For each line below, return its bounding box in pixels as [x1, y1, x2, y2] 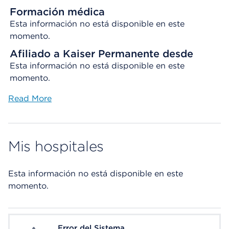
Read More [8, 94, 52, 103]
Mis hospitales [8, 138, 104, 155]
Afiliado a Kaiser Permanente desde [10, 48, 193, 60]
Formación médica [10, 6, 105, 18]
